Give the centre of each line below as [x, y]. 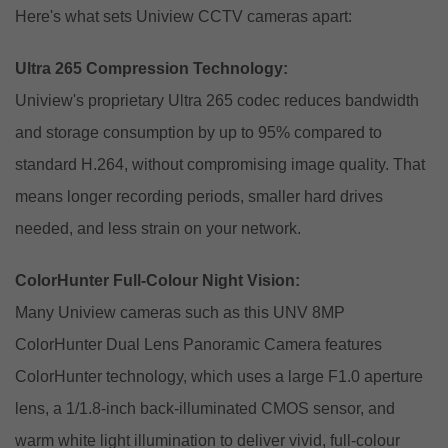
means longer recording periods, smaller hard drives [199, 196]
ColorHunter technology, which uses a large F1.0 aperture [219, 376]
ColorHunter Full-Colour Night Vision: [157, 280]
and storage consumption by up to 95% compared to [198, 132]
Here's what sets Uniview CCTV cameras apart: [183, 16]
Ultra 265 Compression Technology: [151, 68]
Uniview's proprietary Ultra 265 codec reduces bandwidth [217, 100]
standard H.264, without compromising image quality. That [220, 164]
